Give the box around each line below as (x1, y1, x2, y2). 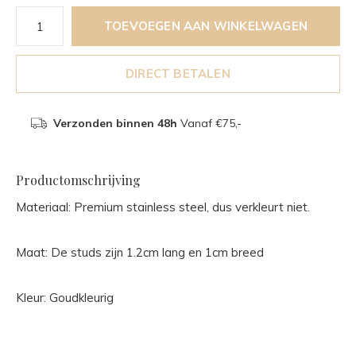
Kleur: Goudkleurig (16, 290, 114, 305)
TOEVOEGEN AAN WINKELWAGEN (104, 18, 308, 33)
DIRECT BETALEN (126, 66, 230, 81)
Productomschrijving (16, 172, 141, 188)
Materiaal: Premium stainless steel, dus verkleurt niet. (16, 199, 310, 215)
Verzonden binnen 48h (52, 116, 177, 130)
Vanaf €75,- (176, 116, 242, 130)
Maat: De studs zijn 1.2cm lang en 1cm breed (16, 245, 264, 260)
